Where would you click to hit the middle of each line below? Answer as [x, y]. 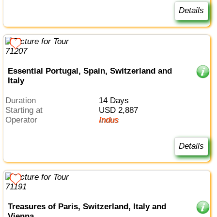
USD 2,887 [121, 110]
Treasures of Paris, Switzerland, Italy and [87, 206]
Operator [25, 120]
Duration [24, 100]
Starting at [27, 110]
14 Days [116, 100]
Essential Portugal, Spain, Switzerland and [90, 71]
